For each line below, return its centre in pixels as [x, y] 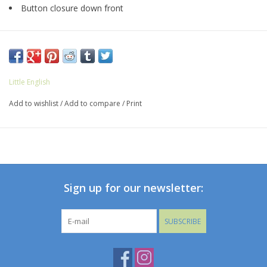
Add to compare [93, 104]
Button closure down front [73, 8]
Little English [30, 82]
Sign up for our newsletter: [133, 188]
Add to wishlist [34, 104]
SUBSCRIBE [182, 222]
